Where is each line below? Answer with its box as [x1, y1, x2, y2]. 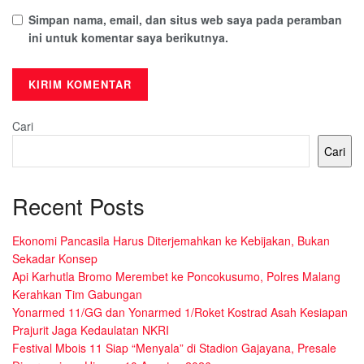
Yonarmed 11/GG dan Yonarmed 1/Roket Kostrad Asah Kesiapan [12, 304, 348, 321]
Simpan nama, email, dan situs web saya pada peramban [28, 11, 342, 28]
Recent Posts [12, 189, 145, 222]
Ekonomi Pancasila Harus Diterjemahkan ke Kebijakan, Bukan [12, 232, 330, 249]
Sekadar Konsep [12, 250, 97, 267]
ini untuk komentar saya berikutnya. [28, 28, 228, 45]
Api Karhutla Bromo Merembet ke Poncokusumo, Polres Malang [12, 268, 340, 285]
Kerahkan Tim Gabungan [12, 286, 142, 303]
